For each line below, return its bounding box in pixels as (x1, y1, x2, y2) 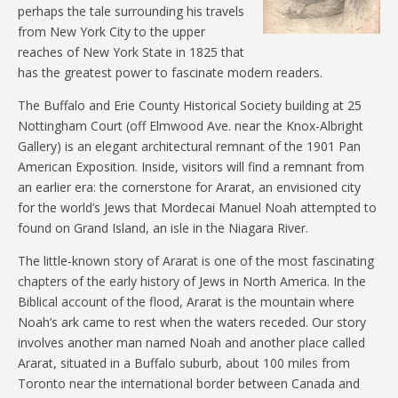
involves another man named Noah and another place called (18, 334, 365, 352)
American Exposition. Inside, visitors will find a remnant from (18, 158, 364, 176)
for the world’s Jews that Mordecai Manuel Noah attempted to (18, 199, 377, 217)
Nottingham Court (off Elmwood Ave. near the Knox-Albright (18, 117, 363, 135)
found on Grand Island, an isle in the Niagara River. (18, 219, 308, 237)
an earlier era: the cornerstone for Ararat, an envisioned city (18, 179, 361, 196)
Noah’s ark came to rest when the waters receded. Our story (18, 314, 366, 331)
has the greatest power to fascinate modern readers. (18, 64, 322, 82)
